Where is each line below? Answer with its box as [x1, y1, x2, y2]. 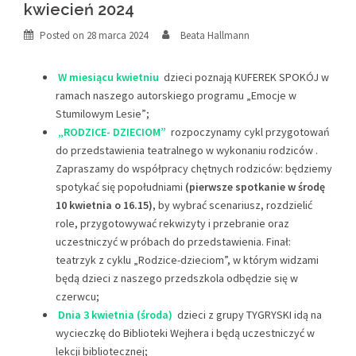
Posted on [40, 29, 87, 42]
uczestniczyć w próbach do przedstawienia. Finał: [56, 234, 291, 249]
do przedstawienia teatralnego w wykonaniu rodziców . [56, 143, 318, 157]
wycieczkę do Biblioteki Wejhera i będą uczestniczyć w [56, 326, 315, 340]
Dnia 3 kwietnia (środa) [57, 308, 172, 322]
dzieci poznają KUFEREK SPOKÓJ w [163, 70, 329, 84]
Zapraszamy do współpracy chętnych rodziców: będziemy [56, 161, 332, 176]
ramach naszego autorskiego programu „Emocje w [56, 88, 296, 103]
